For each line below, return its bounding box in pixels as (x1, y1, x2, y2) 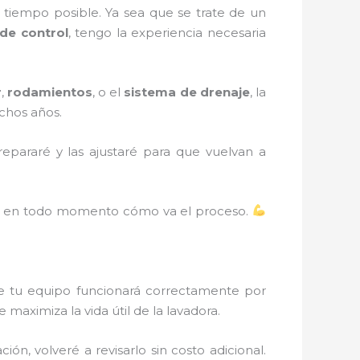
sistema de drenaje (124, 84, 250, 100)
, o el (92, 84, 125, 100)
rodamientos (6, 84, 92, 100)
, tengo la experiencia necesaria (67, 24, 267, 40)
